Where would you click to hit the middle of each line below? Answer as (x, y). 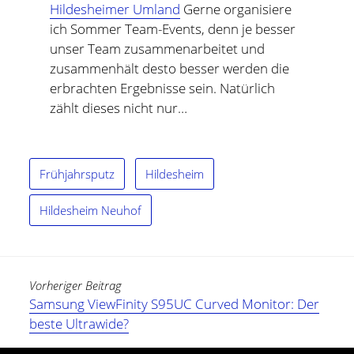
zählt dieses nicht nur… (118, 107)
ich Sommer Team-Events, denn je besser (172, 28)
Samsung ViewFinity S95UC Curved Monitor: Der (175, 303)
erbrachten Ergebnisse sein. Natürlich (162, 88)
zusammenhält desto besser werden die (169, 68)
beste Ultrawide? (79, 323)
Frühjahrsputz (77, 173)
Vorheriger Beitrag (76, 285)
